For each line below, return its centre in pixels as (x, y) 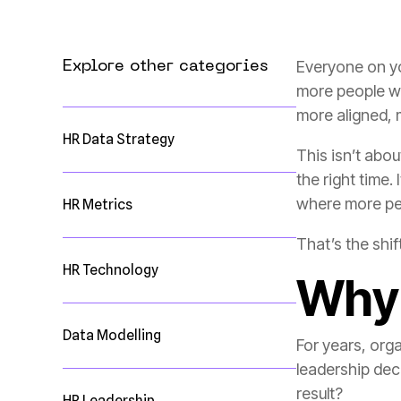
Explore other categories (165, 67)
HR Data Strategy (119, 139)
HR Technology (111, 270)
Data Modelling (112, 335)
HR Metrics (98, 205)
